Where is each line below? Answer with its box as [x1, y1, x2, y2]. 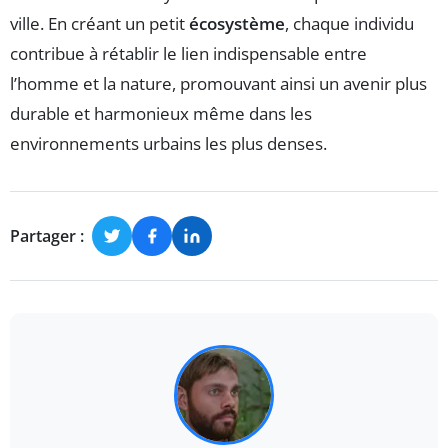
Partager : [10, 224, 84, 247]
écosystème [189, 12, 285, 36]
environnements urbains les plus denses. [10, 132, 327, 156]
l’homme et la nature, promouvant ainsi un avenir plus [10, 72, 427, 96]
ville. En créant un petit [10, 12, 189, 36]
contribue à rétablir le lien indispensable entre [10, 42, 367, 66]
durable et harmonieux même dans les [10, 102, 312, 126]
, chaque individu [285, 12, 414, 36]
